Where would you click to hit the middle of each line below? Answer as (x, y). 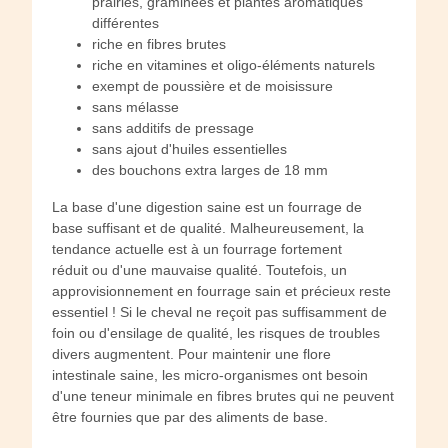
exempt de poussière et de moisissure (212, 85)
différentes (125, 22)
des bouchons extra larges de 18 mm (210, 169)
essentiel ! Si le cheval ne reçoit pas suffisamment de (219, 311)
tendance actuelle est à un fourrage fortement (197, 248)
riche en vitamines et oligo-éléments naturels (233, 64)
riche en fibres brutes (159, 43)
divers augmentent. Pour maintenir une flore (191, 353)
